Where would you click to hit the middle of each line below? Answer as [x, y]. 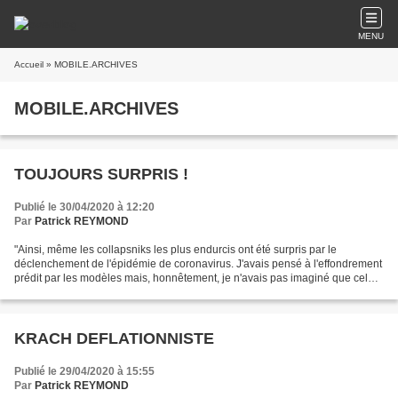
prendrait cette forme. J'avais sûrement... [111, 292]
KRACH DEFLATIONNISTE [114, 338]
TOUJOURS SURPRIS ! [101, 174]
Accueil [29, 64]
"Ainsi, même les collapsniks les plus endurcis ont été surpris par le [175, 250]
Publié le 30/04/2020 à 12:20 [84, 207]
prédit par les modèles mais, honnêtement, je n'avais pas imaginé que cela [194, 278]
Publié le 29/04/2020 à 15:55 [84, 371]
